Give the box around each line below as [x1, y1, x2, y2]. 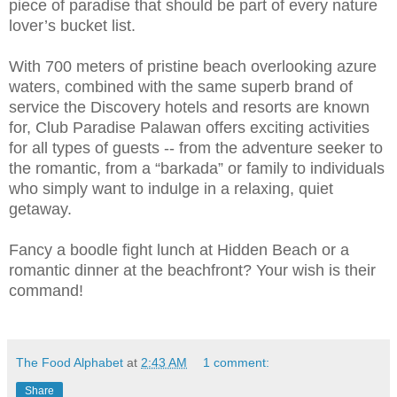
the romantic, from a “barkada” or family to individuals [9, 159, 385, 177]
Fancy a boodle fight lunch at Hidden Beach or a [9, 240, 349, 259]
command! [9, 281, 83, 300]
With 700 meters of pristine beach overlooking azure [9, 57, 377, 75]
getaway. [9, 199, 76, 218]
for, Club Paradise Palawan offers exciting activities [9, 118, 370, 136]
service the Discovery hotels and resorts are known [9, 97, 370, 116]
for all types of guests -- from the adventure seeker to [9, 138, 383, 157]
